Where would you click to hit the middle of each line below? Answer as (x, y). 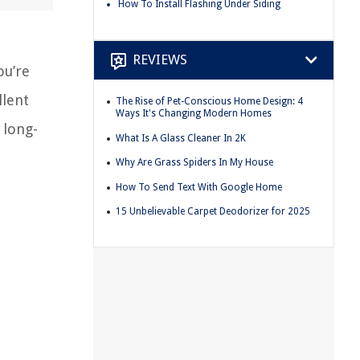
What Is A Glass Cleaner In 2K (181, 138)
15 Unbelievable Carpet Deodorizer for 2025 (213, 212)
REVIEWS (160, 60)
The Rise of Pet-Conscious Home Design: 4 (209, 101)
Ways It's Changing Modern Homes (194, 113)
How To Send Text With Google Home (199, 187)
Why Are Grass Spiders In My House (194, 163)
